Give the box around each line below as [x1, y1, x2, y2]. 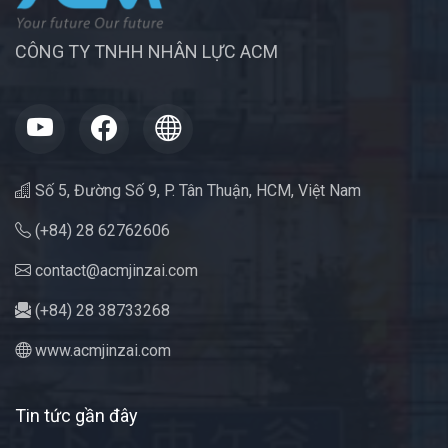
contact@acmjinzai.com [31, 261, 198, 280]
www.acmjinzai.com [31, 341, 171, 360]
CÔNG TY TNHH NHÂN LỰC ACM [15, 41, 278, 62]
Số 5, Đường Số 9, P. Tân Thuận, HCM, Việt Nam [31, 181, 361, 200]
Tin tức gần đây [15, 405, 138, 426]
